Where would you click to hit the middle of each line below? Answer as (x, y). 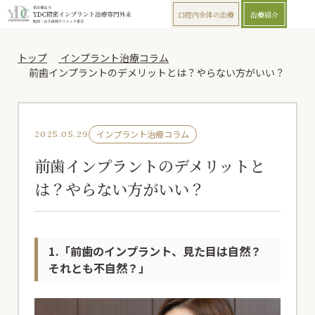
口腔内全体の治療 (206, 14)
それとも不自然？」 (99, 268)
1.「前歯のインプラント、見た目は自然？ (155, 251)
